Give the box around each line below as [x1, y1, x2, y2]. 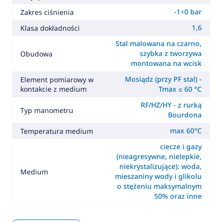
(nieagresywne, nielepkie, [116, 152, 202, 162]
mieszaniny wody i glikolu [115, 171, 202, 181]
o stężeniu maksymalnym [117, 181, 202, 191]
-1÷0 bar [174, 7, 202, 17]
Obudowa [20, 49, 53, 58]
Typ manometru [20, 105, 73, 115]
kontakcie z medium [20, 84, 87, 94]
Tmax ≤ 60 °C [159, 84, 202, 94]
